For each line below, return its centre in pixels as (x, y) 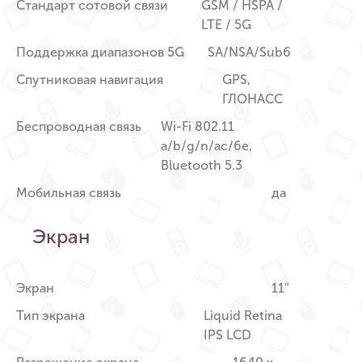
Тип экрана (51, 316)
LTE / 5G (227, 25)
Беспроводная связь (79, 127)
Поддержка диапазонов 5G (100, 53)
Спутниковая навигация (90, 80)
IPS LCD (228, 335)
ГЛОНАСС (253, 99)
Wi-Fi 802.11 (198, 127)
